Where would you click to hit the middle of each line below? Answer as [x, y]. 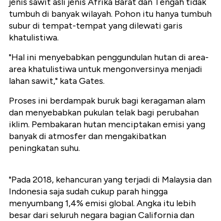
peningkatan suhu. [44, 148]
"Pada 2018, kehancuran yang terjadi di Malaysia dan [110, 180]
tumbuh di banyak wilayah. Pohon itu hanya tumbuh [110, 14]
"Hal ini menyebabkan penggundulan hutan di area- [109, 57]
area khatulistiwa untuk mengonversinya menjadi [106, 69]
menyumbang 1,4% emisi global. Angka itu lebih [102, 203]
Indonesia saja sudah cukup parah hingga [88, 192]
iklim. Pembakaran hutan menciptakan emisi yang [107, 125]
